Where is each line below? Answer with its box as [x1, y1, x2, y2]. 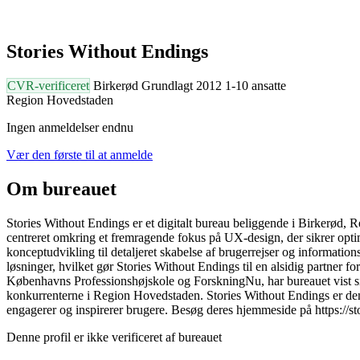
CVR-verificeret [7, 78, 89, 92]
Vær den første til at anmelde [6, 147, 153, 162]
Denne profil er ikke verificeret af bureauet [6, 329, 222, 344]
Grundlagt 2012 [141, 78, 222, 92]
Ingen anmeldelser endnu [6, 120, 133, 134]
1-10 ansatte [225, 78, 286, 92]
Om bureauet [6, 178, 117, 199]
